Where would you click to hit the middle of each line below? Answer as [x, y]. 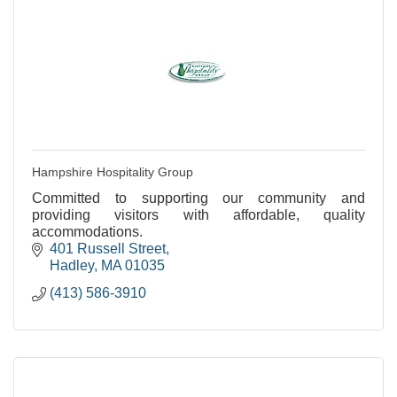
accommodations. [87, 231]
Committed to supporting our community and [198, 198]
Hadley [72, 265]
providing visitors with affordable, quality [198, 214]
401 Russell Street [108, 248]
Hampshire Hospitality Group [113, 171]
